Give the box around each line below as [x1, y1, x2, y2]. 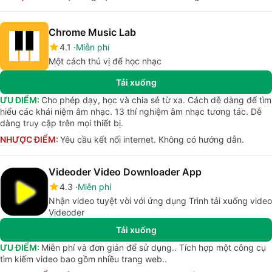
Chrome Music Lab [49, 26, 136, 38]
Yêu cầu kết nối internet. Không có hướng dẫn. [60, 134, 244, 144]
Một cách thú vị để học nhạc [49, 56, 161, 66]
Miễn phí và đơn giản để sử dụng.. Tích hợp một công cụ [41, 242, 266, 253]
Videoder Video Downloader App [49, 166, 202, 178]
